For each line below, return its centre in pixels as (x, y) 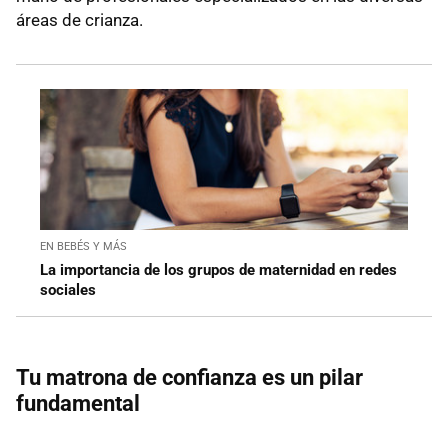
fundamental (78, 404)
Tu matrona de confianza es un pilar (189, 378)
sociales (68, 290)
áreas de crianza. (79, 20)
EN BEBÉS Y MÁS (83, 247)
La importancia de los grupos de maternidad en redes (218, 270)
